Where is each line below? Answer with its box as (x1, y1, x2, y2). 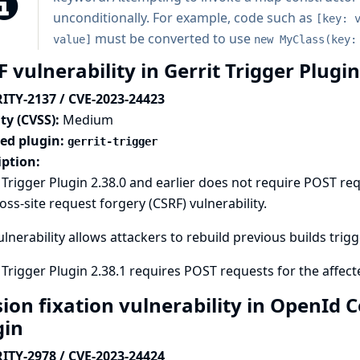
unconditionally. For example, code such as (52, 9, 316, 27)
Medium (62, 111, 113, 129)
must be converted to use (91, 30, 254, 47)
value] (52, 33, 92, 46)
